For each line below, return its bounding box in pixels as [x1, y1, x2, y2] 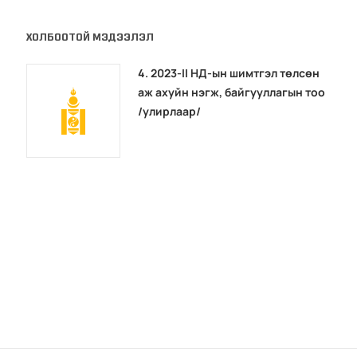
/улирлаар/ [138, 103, 202, 119]
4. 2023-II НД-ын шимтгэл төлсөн [138, 65, 320, 80]
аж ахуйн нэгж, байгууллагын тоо [138, 84, 326, 100]
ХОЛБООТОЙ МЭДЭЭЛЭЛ [26, 29, 155, 44]
